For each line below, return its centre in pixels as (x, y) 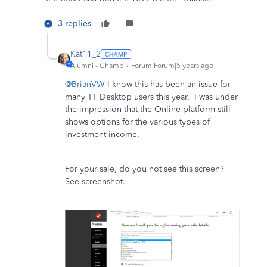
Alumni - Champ (97, 66)
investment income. (102, 134)
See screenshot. (95, 181)
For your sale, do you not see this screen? (146, 169)
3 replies (74, 24)
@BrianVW (85, 84)
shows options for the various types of (137, 122)
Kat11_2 (86, 54)
